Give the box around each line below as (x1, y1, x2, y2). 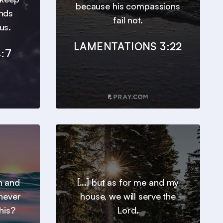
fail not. (113, 14, 143, 26)
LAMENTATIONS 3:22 (74, 40, 182, 53)
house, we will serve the (80, 191, 176, 202)
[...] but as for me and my (77, 177, 179, 188)
